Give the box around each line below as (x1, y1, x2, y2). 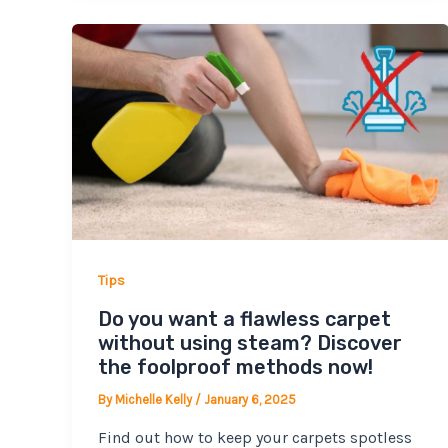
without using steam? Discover (97, 331, 402, 356)
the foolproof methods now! (97, 355, 373, 380)
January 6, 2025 (203, 392, 296, 408)
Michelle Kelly (114, 392, 195, 408)
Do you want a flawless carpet (97, 307, 391, 332)
